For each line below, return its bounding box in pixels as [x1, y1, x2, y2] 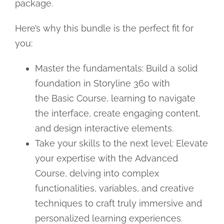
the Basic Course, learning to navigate [34, 93, 195, 104]
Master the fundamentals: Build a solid [34, 63, 197, 74]
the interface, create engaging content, [34, 108, 200, 119]
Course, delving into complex [34, 168, 159, 179]
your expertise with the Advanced [34, 153, 178, 164]
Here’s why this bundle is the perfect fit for [14, 23, 193, 34]
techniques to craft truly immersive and [34, 198, 202, 209]
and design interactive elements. [34, 123, 173, 134]
